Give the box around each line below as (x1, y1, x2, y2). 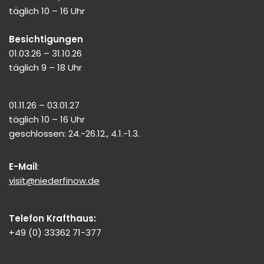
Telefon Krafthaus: (9, 212, 96, 225)
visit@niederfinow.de (9, 174, 100, 187)
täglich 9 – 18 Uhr (9, 61, 82, 74)
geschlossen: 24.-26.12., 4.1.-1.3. (9, 127, 140, 140)
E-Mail (9, 160, 37, 173)
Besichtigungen (9, 33, 83, 46)
